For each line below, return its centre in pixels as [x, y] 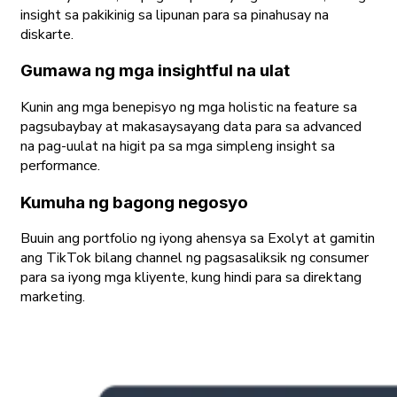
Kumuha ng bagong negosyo [134, 202]
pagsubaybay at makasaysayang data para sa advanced [191, 127]
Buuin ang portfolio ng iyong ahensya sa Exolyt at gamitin [198, 239]
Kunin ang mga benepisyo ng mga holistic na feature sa [189, 108]
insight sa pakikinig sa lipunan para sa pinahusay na [175, 15]
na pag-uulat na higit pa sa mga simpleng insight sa [178, 147]
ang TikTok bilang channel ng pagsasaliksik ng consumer [195, 258]
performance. [60, 166]
